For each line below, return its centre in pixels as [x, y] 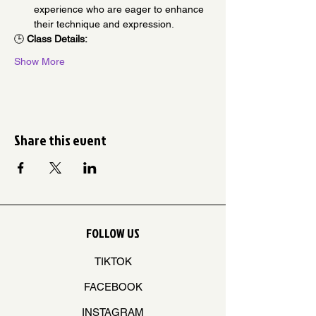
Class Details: [57, 38]
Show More [39, 61]
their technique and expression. [104, 24]
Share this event [60, 139]
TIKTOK [113, 261]
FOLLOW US [113, 233]
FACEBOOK [113, 286]
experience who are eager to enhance [120, 9]
